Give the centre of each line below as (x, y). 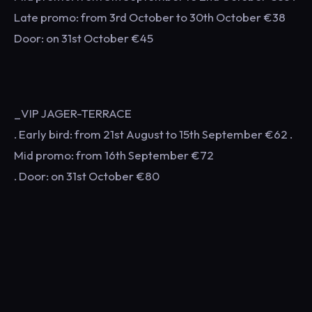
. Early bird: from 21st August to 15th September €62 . (153, 134)
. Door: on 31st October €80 (87, 175)
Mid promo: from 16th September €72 (114, 155)
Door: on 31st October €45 (84, 38)
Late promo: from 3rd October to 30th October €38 (150, 17)
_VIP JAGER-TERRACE (73, 113)
